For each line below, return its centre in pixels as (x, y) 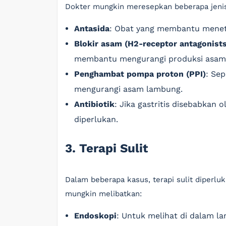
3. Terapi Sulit (106, 148)
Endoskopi (95, 216)
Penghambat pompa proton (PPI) (140, 74)
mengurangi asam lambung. (128, 89)
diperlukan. (96, 119)
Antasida (92, 29)
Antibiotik (94, 104)
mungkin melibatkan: (103, 194)
